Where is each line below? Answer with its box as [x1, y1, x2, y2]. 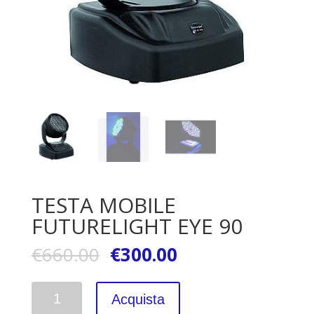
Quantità [31, 283, 71, 297]
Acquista [111, 292, 165, 308]
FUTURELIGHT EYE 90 [31, 212, 243, 241]
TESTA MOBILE [31, 191, 176, 220]
